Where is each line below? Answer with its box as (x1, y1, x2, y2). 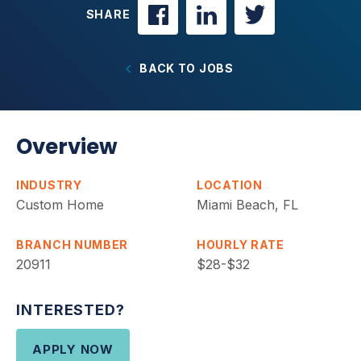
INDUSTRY (16, 178, 82, 192)
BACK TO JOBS (139, 61, 234, 75)
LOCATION (197, 178, 263, 192)
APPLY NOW (32, 341, 114, 357)
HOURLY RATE (197, 238, 284, 251)
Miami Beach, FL (197, 197, 298, 213)
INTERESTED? (16, 301, 125, 318)
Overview (16, 132, 118, 161)
